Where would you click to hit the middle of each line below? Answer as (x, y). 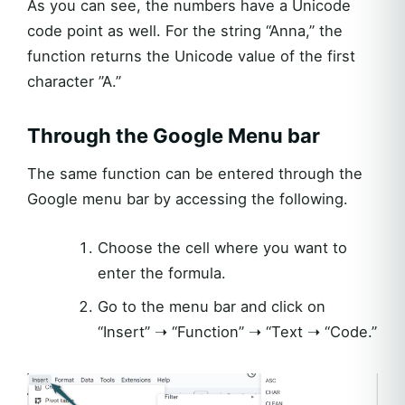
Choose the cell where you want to (222, 248)
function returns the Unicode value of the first (191, 57)
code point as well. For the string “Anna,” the (185, 31)
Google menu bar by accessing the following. (188, 199)
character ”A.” (74, 82)
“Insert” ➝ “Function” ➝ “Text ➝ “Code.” (237, 332)
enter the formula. (161, 273)
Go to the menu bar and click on (211, 307)
